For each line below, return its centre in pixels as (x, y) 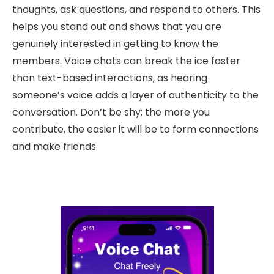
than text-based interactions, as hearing (110, 78)
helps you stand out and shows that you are (117, 27)
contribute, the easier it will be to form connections (135, 130)
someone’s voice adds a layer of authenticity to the (135, 95)
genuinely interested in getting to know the (115, 44)
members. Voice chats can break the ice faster (126, 61)
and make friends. (55, 147)
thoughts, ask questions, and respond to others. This (136, 10)
